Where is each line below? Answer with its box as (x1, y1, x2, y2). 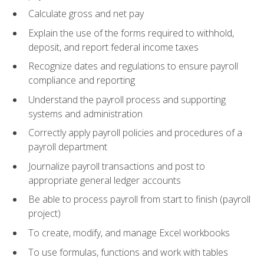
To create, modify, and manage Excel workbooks (28, 226, 230, 240)
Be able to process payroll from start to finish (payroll (28, 193, 250, 206)
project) (28, 207, 61, 220)
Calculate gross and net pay (28, 7, 144, 21)
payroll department (28, 140, 107, 154)
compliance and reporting (28, 74, 135, 87)
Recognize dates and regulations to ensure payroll (28, 60, 238, 73)
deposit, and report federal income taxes (28, 40, 199, 54)
